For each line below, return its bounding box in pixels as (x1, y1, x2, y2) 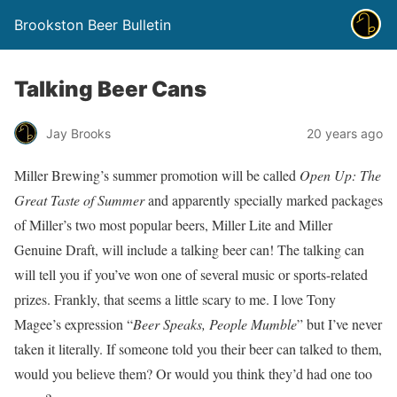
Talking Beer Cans (14, 76, 206, 102)
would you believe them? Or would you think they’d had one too (14, 364, 372, 383)
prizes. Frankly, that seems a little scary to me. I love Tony (14, 290, 336, 308)
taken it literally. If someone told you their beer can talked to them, (14, 339, 382, 358)
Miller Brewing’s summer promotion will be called (14, 166, 300, 184)
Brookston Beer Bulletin (14, 16, 171, 34)
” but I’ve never (297, 315, 382, 333)
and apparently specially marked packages (144, 191, 383, 209)
